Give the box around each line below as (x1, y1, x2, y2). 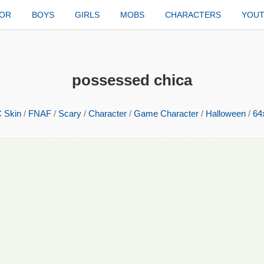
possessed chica (72, 71, 192, 89)
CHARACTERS (165, 10, 222, 19)
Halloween (206, 108, 246, 118)
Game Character (134, 108, 199, 118)
